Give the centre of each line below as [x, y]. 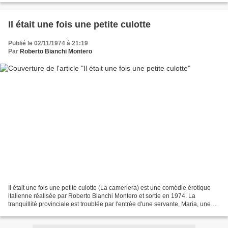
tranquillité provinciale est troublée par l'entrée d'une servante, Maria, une [109, 204]
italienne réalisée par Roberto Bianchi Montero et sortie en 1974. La [102, 196]
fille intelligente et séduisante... [51, 212]
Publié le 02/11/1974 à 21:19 [48, 44]
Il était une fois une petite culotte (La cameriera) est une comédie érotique [109, 188]
